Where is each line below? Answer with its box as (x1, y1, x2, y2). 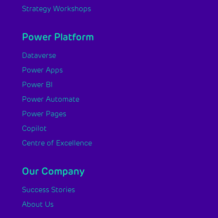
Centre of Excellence (21, 139, 92, 148)
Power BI (21, 80, 53, 90)
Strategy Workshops (21, 4, 91, 14)
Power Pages (21, 109, 66, 119)
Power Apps (21, 66, 63, 75)
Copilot (21, 124, 47, 133)
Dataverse (21, 51, 56, 60)
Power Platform (21, 31, 94, 43)
